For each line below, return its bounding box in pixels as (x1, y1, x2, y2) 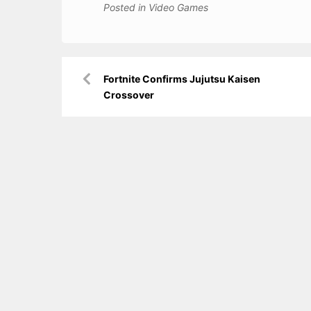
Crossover (103, 89, 155, 101)
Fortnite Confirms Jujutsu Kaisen (103, 73, 261, 85)
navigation (61, 74, 137, 92)
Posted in (103, 1, 149, 14)
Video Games (149, 1, 209, 14)
